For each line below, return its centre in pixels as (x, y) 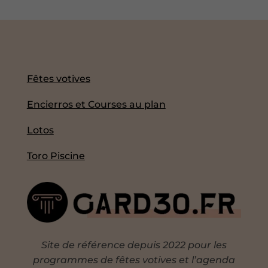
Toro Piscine (56, 156)
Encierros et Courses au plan (96, 105)
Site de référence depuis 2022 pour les (134, 245)
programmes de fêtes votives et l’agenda (134, 260)
